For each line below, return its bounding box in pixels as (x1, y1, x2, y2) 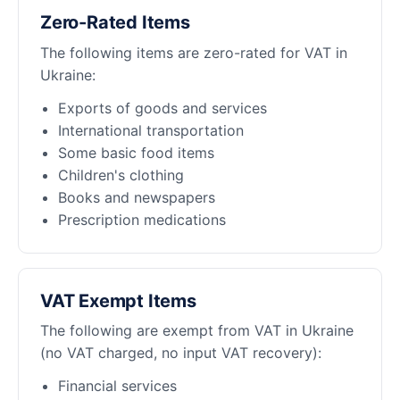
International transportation (58, 121, 244, 139)
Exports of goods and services (58, 98, 267, 117)
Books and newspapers (58, 187, 215, 206)
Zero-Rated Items (40, 12, 190, 34)
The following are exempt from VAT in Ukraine (40, 321, 354, 340)
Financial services (58, 377, 177, 396)
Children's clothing (58, 165, 184, 184)
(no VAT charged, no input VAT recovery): (40, 344, 321, 362)
